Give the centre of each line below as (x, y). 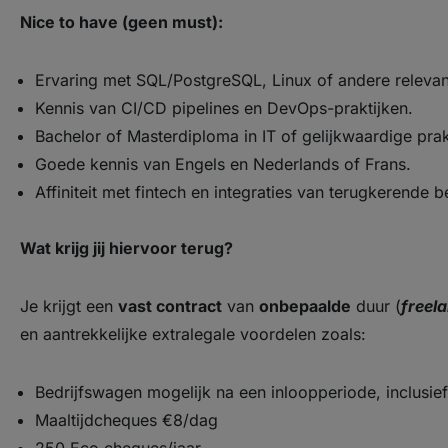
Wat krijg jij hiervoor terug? (126, 248)
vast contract (170, 306)
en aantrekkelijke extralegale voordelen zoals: (193, 334)
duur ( (376, 306)
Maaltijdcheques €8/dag (126, 420)
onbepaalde (305, 306)
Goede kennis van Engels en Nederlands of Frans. (223, 164)
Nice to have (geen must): (121, 22)
